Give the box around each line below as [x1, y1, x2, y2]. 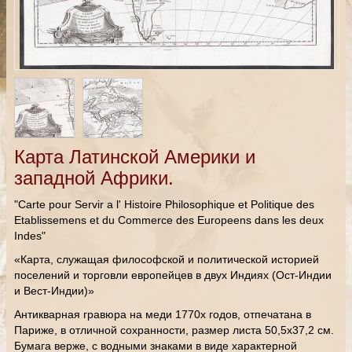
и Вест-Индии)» [14, 284, 94, 297]
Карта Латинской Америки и [14, 146, 255, 167]
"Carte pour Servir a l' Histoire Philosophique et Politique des [14, 198, 314, 211]
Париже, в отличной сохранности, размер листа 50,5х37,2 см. [14, 324, 334, 336]
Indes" [14, 229, 46, 242]
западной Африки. [14, 167, 174, 189]
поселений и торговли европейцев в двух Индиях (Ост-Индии [14, 269, 332, 281]
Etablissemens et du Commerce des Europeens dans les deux [14, 214, 324, 226]
